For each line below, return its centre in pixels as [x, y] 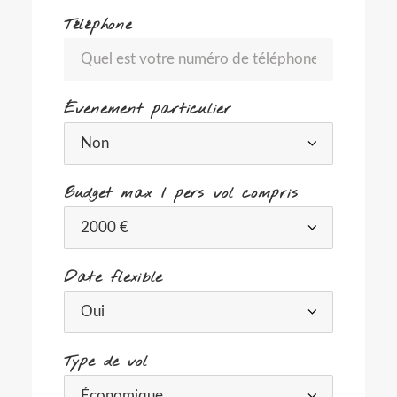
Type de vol [106, 362]
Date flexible [113, 278]
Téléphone [98, 25]
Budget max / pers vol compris [181, 194]
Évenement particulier [148, 109]
